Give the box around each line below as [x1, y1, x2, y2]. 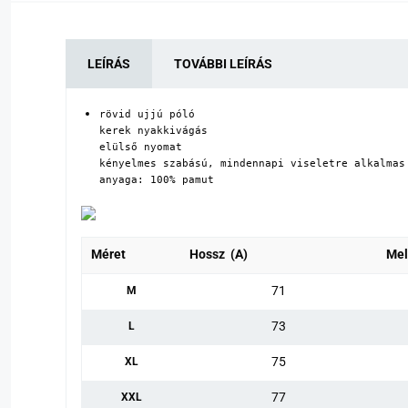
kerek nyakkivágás [99, 123, 208, 137]
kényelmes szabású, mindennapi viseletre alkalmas [99, 156, 405, 169]
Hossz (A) [189, 246, 248, 261]
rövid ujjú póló [99, 107, 195, 120]
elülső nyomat [99, 139, 182, 153]
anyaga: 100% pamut [99, 172, 214, 186]
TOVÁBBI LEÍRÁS [174, 56, 272, 71]
